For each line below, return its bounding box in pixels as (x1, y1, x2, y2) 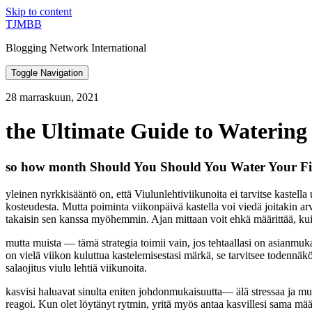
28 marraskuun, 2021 (6, 91, 99, 103)
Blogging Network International (6, 42, 146, 54)
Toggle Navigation (11, 68, 83, 78)
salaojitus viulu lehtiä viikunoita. (6, 261, 147, 274)
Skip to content (6, 6, 72, 17)
